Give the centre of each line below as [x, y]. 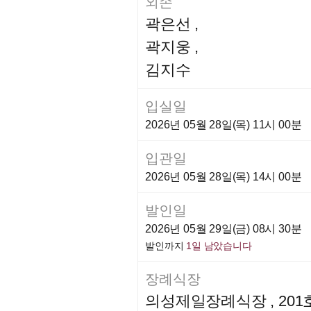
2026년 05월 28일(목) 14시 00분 [224, 177]
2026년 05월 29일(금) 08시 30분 [224, 229]
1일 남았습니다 [219, 246]
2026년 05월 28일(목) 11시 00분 [224, 125]
